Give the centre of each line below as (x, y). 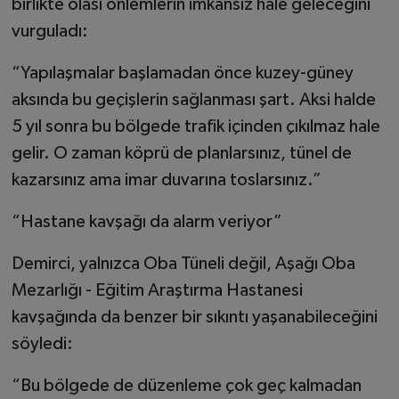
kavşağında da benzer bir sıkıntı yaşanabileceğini (194, 318)
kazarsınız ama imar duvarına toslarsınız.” (166, 180)
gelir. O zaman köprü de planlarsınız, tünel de (181, 154)
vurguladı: (49, 32)
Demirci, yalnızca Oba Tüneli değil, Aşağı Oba (183, 264)
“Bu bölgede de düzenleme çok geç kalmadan (186, 386)
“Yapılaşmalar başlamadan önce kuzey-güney (182, 73)
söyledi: (42, 344)
